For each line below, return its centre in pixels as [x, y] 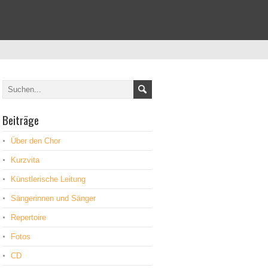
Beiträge [21, 120]
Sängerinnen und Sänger [53, 198]
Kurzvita [25, 160]
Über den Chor [36, 141]
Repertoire [28, 217]
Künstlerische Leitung [48, 179]
